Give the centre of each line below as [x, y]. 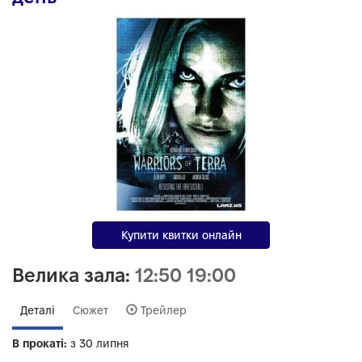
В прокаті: [40, 343]
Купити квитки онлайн [181, 235]
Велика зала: [74, 275]
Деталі [38, 310]
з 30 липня [98, 343]
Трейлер [162, 310]
